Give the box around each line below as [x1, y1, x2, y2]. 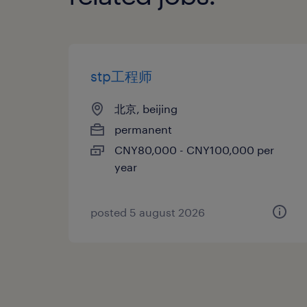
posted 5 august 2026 [90, 205, 205, 219]
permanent [114, 122, 172, 136]
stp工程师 [90, 67, 152, 84]
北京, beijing [114, 101, 177, 115]
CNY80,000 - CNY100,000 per [114, 143, 274, 156]
